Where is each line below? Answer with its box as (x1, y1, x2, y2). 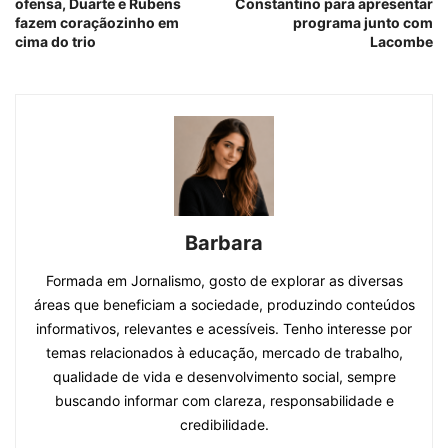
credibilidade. (179, 416, 269, 434)
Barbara (185, 231, 263, 256)
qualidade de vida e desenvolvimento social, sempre (52, 368, 396, 386)
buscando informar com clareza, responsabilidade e (54, 392, 394, 410)
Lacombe (370, 33, 433, 51)
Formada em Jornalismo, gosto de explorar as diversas (45, 272, 403, 290)
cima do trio (15, 33, 96, 51)
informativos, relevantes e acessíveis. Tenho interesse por (36, 320, 412, 338)
